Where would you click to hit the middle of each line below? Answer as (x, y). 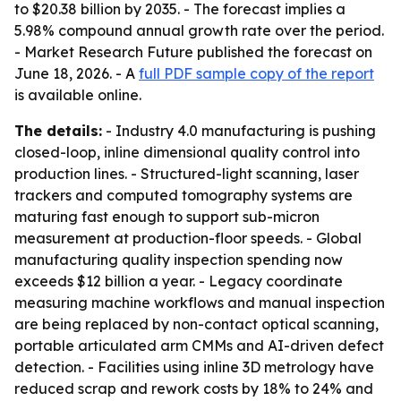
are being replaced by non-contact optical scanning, (196, 324)
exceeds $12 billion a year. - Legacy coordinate (179, 281)
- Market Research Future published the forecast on (193, 52)
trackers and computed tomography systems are (183, 195)
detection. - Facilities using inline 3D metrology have (194, 367)
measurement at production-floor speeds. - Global (188, 238)
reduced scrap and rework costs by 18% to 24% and (194, 388)
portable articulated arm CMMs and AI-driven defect (199, 346)
